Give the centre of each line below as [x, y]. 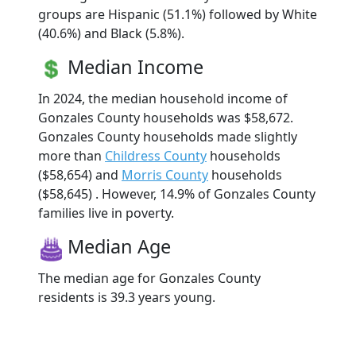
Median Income [135, 66]
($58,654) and [80, 174]
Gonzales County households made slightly [168, 136]
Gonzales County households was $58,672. [166, 117]
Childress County [156, 155]
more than [72, 155]
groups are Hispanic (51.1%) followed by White [178, 14]
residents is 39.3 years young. [127, 297]
